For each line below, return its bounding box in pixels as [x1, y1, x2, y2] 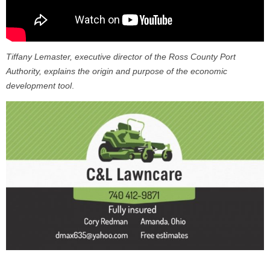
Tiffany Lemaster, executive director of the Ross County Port [6, 52, 236, 62]
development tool [6, 81, 72, 91]
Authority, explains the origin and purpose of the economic [6, 66, 227, 77]
